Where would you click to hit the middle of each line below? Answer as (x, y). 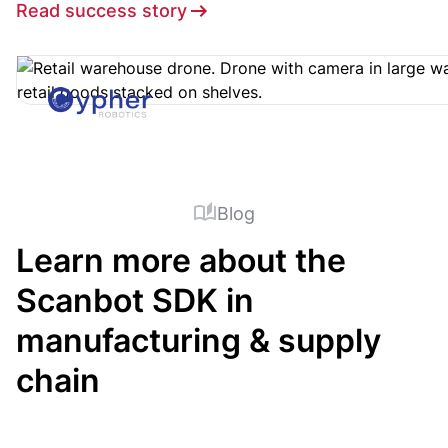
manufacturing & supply (198, 341)
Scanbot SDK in (135, 301)
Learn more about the (181, 261)
